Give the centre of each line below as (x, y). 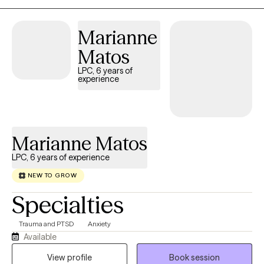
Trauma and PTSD (46, 223)
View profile (70, 257)
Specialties (68, 204)
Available (40, 237)
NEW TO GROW (52, 176)
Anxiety (99, 223)
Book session (194, 257)
